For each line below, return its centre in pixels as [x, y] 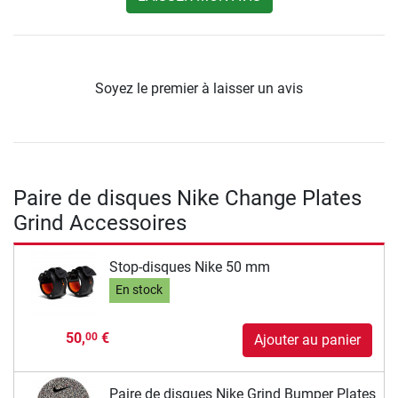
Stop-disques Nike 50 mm [189, 267]
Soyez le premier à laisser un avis [199, 89]
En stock [139, 291]
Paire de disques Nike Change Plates [187, 199]
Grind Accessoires [100, 223]
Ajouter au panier [307, 340]
